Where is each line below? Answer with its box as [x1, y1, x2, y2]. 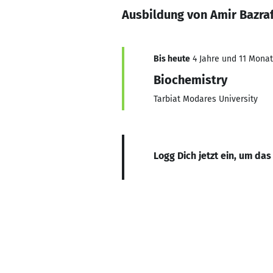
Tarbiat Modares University [154, 94, 258, 104]
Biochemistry [154, 73, 227, 87]
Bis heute [154, 54, 190, 64]
